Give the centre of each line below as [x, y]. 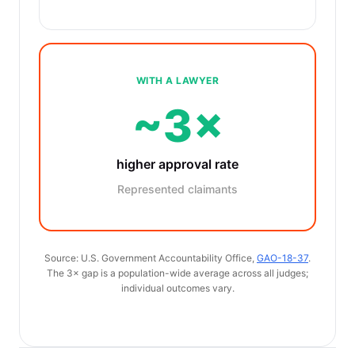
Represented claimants [177, 189]
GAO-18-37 [282, 258]
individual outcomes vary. [177, 288]
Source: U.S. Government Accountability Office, [151, 258]
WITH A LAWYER [177, 80]
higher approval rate [177, 164]
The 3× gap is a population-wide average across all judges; [177, 273]
